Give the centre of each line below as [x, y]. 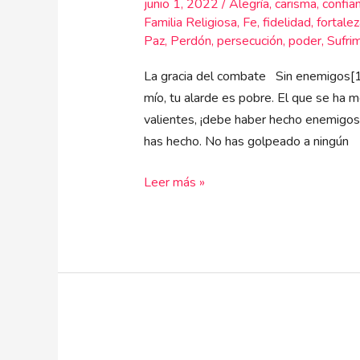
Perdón [190, 41]
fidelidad [286, 23]
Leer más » [174, 183]
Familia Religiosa [190, 23]
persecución [250, 41]
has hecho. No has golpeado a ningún [246, 142]
